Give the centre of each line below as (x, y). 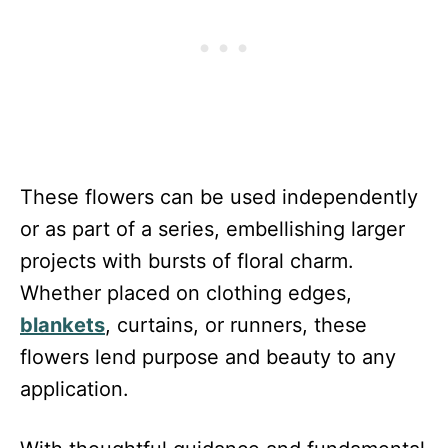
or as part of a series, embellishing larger (212, 228)
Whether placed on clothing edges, (186, 292)
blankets (62, 324)
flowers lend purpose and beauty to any (208, 356)
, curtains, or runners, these (236, 324)
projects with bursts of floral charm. (187, 260)
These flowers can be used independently (219, 196)
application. (74, 388)
